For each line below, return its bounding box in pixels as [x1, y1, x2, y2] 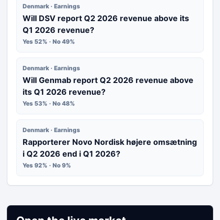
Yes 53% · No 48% [23, 100, 75, 107]
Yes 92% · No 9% [23, 162, 71, 169]
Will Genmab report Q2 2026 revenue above [23, 75, 193, 85]
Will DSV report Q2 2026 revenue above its [23, 13, 189, 23]
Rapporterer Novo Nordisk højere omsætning [23, 137, 197, 147]
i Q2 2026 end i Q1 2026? [23, 149, 120, 159]
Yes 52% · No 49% [23, 38, 75, 45]
